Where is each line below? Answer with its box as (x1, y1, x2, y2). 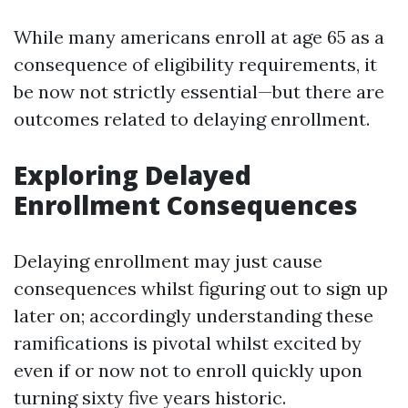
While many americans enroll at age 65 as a (14, 25, 384, 48)
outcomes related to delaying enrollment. (14, 107, 370, 130)
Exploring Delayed (14, 158, 251, 192)
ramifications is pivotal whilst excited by (14, 331, 362, 354)
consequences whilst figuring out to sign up (14, 277, 388, 300)
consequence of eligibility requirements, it (14, 53, 377, 76)
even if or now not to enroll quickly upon (14, 359, 362, 382)
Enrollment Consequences (14, 188, 358, 222)
